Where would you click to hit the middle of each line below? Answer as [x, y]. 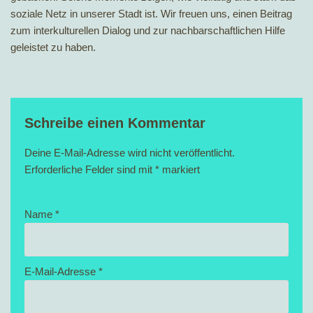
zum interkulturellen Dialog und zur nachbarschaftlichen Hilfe [148, 31]
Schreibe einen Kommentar [115, 123]
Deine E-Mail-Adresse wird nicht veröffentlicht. [130, 153]
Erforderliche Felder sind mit [90, 170]
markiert [180, 170]
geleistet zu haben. [53, 48]
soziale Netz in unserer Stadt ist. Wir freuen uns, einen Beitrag [151, 14]
